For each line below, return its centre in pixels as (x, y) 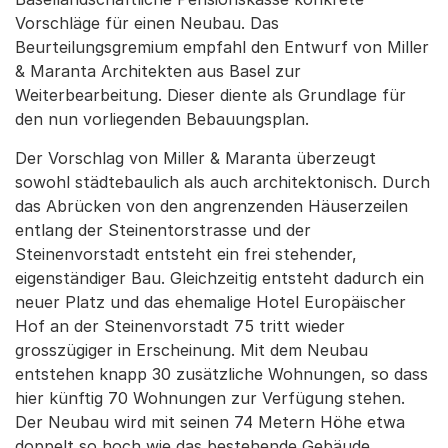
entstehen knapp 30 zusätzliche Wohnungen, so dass (221, 374)
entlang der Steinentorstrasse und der (163, 230)
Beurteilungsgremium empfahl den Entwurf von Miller (222, 47)
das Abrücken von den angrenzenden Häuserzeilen (211, 206)
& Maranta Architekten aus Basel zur (158, 71)
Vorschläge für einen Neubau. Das (147, 23)
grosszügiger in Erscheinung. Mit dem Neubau (191, 350)
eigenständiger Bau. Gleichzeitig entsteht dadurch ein (219, 278)
